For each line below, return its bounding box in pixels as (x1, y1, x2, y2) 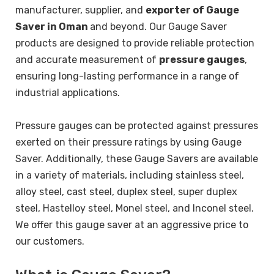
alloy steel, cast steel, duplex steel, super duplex (15, 185, 237, 198)
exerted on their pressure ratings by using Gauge (15, 136, 242, 148)
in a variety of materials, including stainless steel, (15, 169, 244, 181)
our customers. (15, 235, 84, 247)
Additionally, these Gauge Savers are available (46, 152, 258, 165)
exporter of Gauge (146, 4, 239, 16)
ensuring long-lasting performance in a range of (15, 70, 239, 82)
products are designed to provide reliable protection (15, 37, 254, 49)
